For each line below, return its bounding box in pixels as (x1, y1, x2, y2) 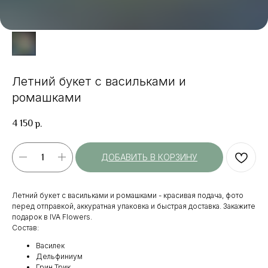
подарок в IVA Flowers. (12, 212, 92, 221)
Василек (36, 240, 65, 250)
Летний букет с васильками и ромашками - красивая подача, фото (12, 190, 243, 200)
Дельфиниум (36, 251, 83, 261)
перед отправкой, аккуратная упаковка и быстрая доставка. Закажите (12, 201, 255, 211)
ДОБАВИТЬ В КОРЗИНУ (101, 151, 197, 162)
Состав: (12, 223, 39, 232)
